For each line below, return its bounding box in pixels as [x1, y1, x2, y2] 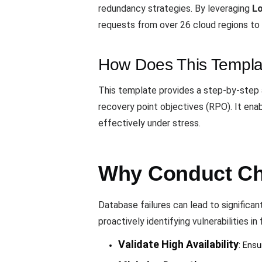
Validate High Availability [118, 238, 239, 251]
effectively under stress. [98, 118, 201, 129]
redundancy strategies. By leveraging [98, 3, 252, 15]
